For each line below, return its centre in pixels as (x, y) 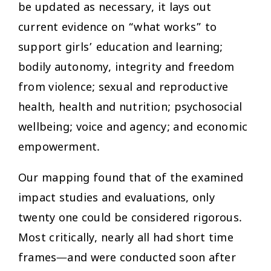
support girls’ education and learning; (121, 47)
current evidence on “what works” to (117, 28)
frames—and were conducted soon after (127, 258)
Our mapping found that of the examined (131, 178)
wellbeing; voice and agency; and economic (133, 127)
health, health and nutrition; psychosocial (130, 107)
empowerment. (59, 147)
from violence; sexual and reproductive (123, 87)
